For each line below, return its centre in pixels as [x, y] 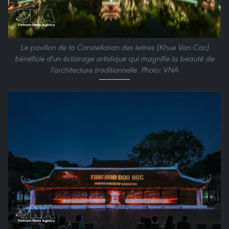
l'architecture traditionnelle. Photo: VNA [114, 70]
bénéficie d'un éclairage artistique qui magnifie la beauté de [114, 58]
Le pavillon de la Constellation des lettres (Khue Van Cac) [114, 47]
